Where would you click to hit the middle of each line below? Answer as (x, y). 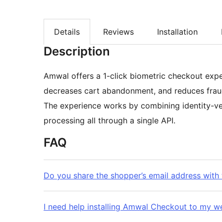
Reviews (118, 32)
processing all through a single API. (110, 121)
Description (77, 52)
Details (67, 32)
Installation (177, 32)
